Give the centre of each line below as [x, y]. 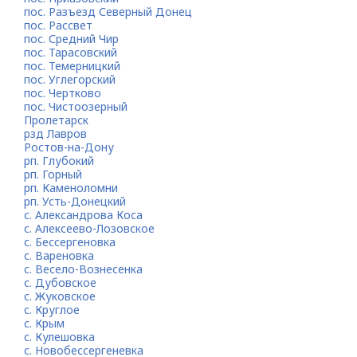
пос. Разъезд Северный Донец [108, 12]
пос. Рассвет [58, 25]
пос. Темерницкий [72, 66]
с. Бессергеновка [70, 242]
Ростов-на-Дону [69, 147]
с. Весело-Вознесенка [83, 269]
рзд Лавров [55, 133]
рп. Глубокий [59, 161]
